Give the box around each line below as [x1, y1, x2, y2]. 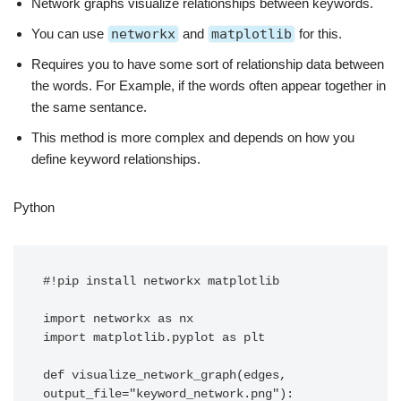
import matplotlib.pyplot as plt [43, 330, 265, 345]
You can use [31, 25, 107, 41]
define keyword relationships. [31, 150, 200, 166]
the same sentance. [31, 98, 147, 115]
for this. [295, 25, 342, 41]
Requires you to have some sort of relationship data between [31, 55, 384, 72]
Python [13, 199, 55, 215]
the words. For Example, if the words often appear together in [31, 77, 386, 93]
